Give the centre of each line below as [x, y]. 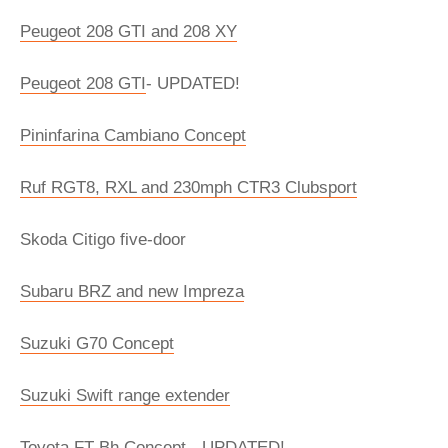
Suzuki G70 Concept [97, 343]
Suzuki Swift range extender [125, 395]
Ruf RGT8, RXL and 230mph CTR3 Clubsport [188, 187]
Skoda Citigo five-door [103, 239]
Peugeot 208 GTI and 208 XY [128, 31]
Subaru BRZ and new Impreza [132, 291]
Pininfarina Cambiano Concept [133, 135]
